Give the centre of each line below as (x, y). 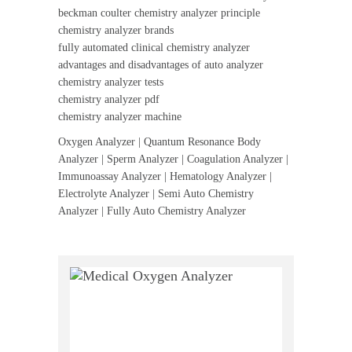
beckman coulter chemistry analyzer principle (159, 13)
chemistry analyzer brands (116, 30)
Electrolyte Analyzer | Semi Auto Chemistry (156, 194)
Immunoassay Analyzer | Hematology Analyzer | (165, 176)
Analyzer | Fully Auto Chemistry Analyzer (152, 211)
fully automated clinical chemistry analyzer (154, 48)
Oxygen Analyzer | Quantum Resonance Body (159, 142)
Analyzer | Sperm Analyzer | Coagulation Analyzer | (173, 159)
